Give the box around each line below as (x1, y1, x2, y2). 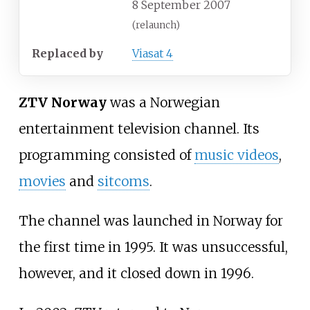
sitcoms (97, 173, 149, 190)
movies (18, 173, 66, 190)
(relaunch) (132, 19, 180, 31)
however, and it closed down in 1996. (18, 265, 254, 282)
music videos (194, 147, 279, 164)
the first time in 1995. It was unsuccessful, (18, 239, 288, 256)
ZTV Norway (18, 94, 107, 111)
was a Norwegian (106, 94, 220, 111)
